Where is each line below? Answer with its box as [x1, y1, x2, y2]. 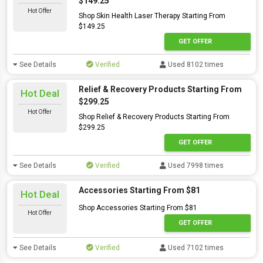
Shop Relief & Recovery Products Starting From [78, 113, 230, 121]
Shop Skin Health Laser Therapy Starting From [78, 12, 225, 20]
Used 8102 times [166, 60, 224, 69]
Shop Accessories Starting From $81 [78, 204, 197, 212]
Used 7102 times [166, 244, 224, 252]
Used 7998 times [166, 161, 224, 170]
